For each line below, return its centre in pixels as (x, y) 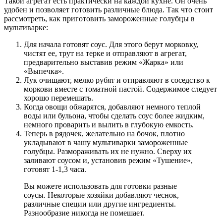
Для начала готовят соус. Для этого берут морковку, (111, 44)
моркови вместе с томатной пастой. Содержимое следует (120, 89)
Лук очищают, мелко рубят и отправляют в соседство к (117, 80)
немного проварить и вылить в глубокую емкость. (109, 124)
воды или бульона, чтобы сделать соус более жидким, (114, 115)
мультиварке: (26, 27)
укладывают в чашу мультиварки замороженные (106, 142)
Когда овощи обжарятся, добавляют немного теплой (112, 107)
